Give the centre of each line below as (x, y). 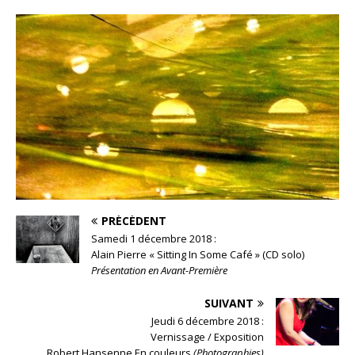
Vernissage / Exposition (207, 337)
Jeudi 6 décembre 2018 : (208, 321)
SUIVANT (229, 303)
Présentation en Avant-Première (159, 271)
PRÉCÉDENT (134, 221)
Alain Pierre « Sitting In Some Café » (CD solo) (198, 255)
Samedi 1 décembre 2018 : (154, 239)
